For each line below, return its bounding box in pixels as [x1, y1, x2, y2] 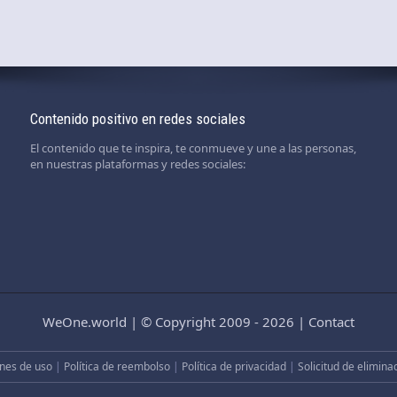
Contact [308, 312, 354, 331]
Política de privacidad [181, 358, 286, 374]
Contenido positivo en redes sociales [30, 109, 246, 128]
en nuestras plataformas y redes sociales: [30, 155, 246, 172]
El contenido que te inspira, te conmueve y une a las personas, [30, 139, 357, 156]
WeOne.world [43, 312, 127, 331]
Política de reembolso [63, 358, 170, 374]
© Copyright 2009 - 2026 [141, 312, 294, 331]
